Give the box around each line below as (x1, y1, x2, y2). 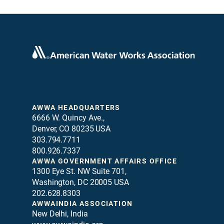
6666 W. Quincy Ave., (32, 113, 105, 122)
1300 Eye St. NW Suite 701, (32, 166, 126, 176)
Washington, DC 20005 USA (32, 177, 129, 187)
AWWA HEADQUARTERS (32, 103, 120, 111)
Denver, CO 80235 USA (32, 124, 111, 133)
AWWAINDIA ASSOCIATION (32, 199, 133, 207)
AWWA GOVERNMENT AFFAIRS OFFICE (32, 157, 177, 165)
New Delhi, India (32, 209, 88, 218)
